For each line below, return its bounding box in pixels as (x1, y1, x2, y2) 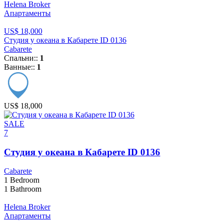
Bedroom (8, 176, 39, 185)
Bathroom (8, 185, 41, 194)
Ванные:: (4, 63, 37, 71)
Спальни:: (4, 54, 40, 62)
